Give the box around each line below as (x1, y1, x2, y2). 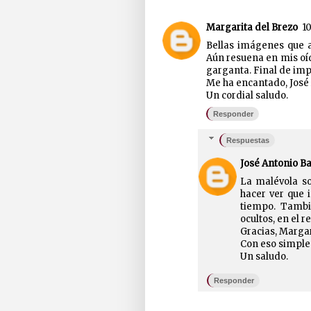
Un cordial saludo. (205, 90, 288, 102)
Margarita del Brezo (205, 22, 298, 34)
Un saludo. (239, 251, 288, 263)
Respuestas (226, 136, 270, 145)
